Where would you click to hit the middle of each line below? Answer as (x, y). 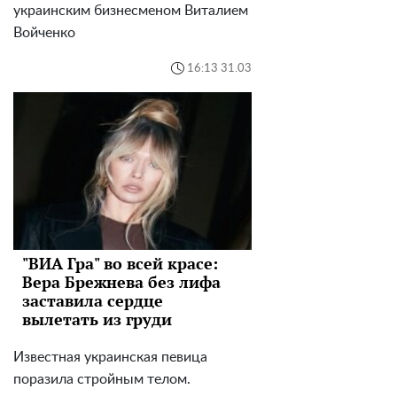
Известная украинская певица (110, 357)
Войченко (44, 33)
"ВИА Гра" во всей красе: (120, 263)
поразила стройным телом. (102, 379)
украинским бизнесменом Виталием (131, 11)
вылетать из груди (97, 319)
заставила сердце (93, 300)
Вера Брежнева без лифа (121, 281)
